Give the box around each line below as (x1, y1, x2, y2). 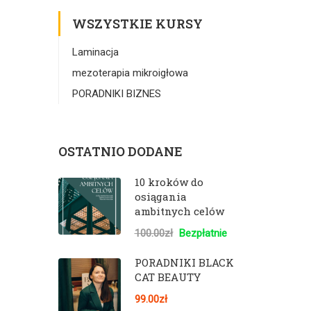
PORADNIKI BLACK (134, 255, 234, 269)
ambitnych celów (134, 204, 224, 218)
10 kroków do (134, 175, 203, 189)
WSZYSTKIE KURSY (72, 15, 203, 32)
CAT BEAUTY (134, 270, 201, 284)
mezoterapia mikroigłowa (72, 67, 188, 79)
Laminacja (72, 46, 119, 58)
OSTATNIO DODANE (58, 143, 183, 160)
